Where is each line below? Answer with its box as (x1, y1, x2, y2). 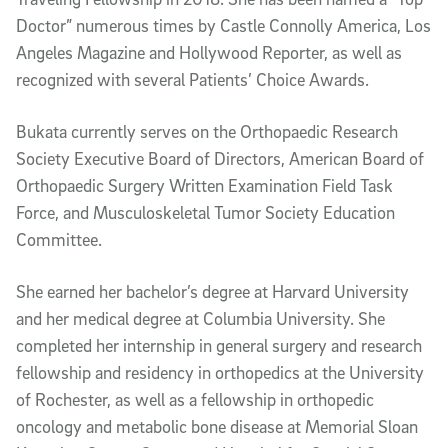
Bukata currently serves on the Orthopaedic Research (16, 120, 398, 142)
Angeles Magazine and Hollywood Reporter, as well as (16, 41, 402, 63)
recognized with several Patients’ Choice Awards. (16, 68, 369, 90)
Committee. (16, 228, 102, 250)
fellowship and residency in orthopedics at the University (16, 361, 424, 383)
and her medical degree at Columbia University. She (16, 307, 385, 329)
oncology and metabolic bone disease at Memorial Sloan (16, 415, 418, 437)
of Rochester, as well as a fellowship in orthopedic (16, 388, 374, 410)
